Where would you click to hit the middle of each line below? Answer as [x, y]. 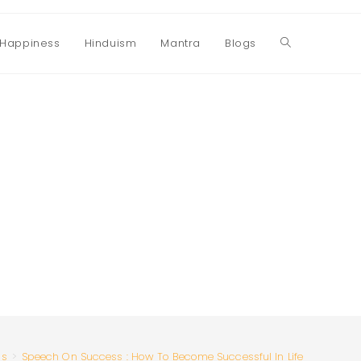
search [300, 163]
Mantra [180, 43]
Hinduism [110, 43]
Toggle [300, 44]
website [302, 103]
